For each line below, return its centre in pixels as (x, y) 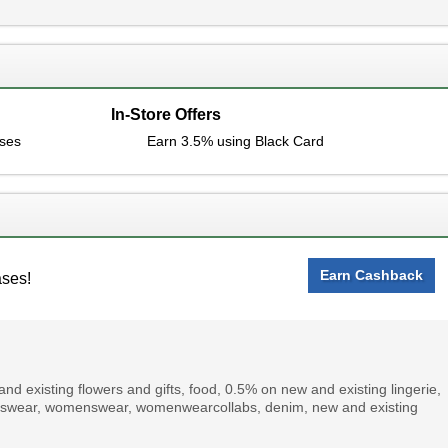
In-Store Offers (165, 114)
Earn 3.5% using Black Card (235, 141)
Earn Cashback (372, 275)
